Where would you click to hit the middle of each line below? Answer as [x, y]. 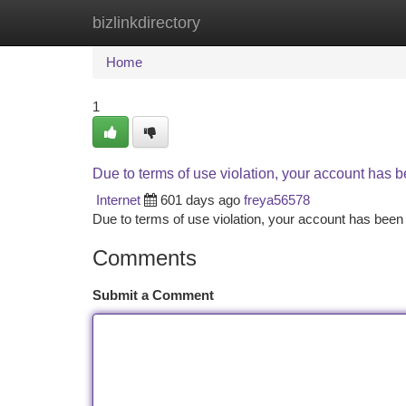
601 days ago [200, 200]
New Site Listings [234, 22]
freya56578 [277, 200]
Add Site [338, 22]
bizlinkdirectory [146, 23]
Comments [145, 258]
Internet [118, 200]
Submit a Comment [153, 295]
